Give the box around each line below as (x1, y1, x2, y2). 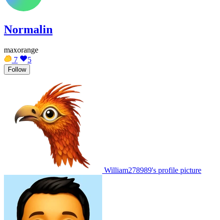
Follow (8, 66, 26, 74)
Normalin (4, 23, 53, 36)
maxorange (4, 46, 38, 55)
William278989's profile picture (104, 166, 201, 175)
